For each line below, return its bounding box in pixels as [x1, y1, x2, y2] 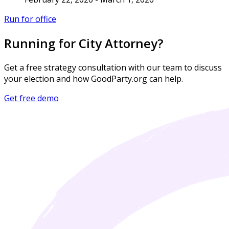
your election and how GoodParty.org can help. [4, 73, 183, 85]
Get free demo [4, 93, 59, 104]
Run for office [4, 13, 56, 25]
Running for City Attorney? [4, 35, 163, 52]
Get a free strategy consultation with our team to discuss [4, 62, 222, 74]
